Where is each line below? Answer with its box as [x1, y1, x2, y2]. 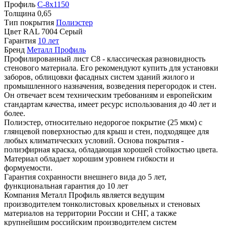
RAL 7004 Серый [23, 27, 83, 36]
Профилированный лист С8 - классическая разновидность [4, 54, 205, 63]
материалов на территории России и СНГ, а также [4, 208, 177, 217]
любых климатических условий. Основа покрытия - [4, 136, 184, 145]
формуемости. [4, 163, 52, 172]
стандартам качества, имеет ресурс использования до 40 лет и [4, 99, 216, 108]
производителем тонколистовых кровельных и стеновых [4, 199, 200, 208]
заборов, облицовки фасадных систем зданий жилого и [4, 72, 195, 81]
